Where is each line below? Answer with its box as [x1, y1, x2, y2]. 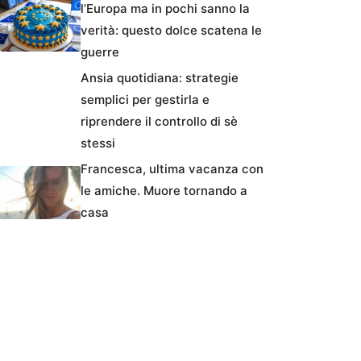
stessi [81, 135, 115, 151]
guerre [81, 44, 119, 60]
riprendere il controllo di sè [81, 114, 238, 130]
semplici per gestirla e [81, 92, 210, 108]
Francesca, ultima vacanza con [81, 161, 263, 177]
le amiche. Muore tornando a [81, 183, 247, 199]
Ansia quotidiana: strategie [81, 70, 239, 86]
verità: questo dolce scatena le [81, 23, 262, 39]
